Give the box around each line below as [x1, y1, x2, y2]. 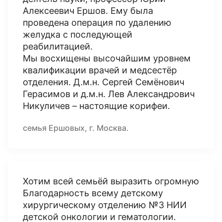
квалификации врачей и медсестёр [23, 65, 177, 75]
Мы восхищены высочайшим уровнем [23, 53, 191, 63]
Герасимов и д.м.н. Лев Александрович [23, 89, 195, 99]
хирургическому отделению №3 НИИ [23, 200, 187, 210]
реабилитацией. [23, 41, 98, 52]
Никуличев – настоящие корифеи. [23, 101, 170, 111]
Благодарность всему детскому [23, 188, 163, 198]
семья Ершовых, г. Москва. [23, 123, 129, 133]
